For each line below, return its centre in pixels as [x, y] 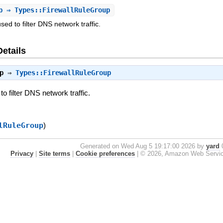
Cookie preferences [105, 153]
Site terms [54, 153]
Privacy [22, 153]
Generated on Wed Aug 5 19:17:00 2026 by [143, 146]
